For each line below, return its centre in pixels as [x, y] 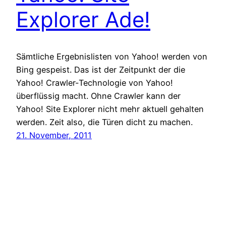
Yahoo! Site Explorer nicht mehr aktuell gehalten [110, 109]
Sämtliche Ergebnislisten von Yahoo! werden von [112, 56]
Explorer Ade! [83, 19]
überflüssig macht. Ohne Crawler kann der [98, 96]
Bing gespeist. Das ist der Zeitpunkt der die [101, 69]
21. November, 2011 [54, 135]
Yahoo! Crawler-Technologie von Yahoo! [95, 82]
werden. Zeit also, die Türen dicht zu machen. [104, 122]
